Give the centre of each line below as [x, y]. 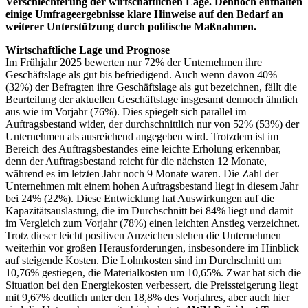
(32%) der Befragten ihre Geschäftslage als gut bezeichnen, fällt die [151, 87]
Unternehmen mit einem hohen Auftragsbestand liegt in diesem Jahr [152, 186]
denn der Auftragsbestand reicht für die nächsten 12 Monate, [136, 161]
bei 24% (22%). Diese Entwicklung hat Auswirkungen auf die [140, 198]
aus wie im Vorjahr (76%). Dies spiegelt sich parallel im [126, 111]
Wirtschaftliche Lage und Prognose [88, 49]
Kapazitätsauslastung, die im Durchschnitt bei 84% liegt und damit [149, 210]
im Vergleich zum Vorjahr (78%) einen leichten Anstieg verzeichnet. [153, 223]
